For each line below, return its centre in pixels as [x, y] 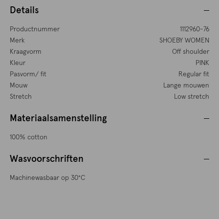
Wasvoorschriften [47, 159]
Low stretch [191, 97]
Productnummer [35, 30]
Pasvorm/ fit [28, 75]
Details [24, 11]
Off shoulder [190, 52]
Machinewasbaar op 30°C [47, 178]
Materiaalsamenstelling [58, 119]
